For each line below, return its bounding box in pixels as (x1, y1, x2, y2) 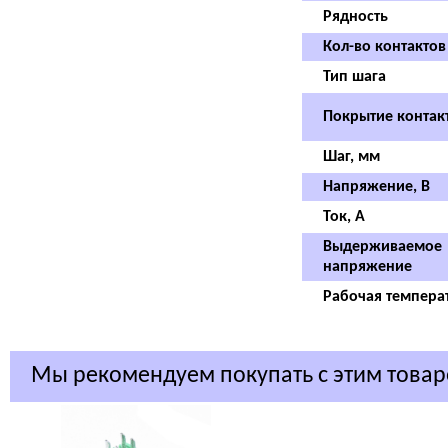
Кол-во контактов (322, 39, 446, 55)
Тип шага (322, 69, 386, 85)
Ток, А (322, 209, 365, 225)
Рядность (322, 9, 388, 25)
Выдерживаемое (322, 239, 442, 255)
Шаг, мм (322, 149, 380, 165)
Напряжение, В (322, 179, 430, 195)
